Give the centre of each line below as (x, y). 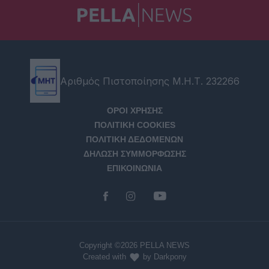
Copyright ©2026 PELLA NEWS (134, 245)
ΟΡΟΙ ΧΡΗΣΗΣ (134, 111)
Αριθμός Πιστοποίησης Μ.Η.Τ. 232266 (150, 81)
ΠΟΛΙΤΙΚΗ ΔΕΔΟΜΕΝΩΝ (134, 140)
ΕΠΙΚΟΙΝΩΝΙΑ (134, 168)
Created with (105, 257)
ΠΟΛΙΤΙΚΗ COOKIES (134, 125)
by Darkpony (163, 257)
